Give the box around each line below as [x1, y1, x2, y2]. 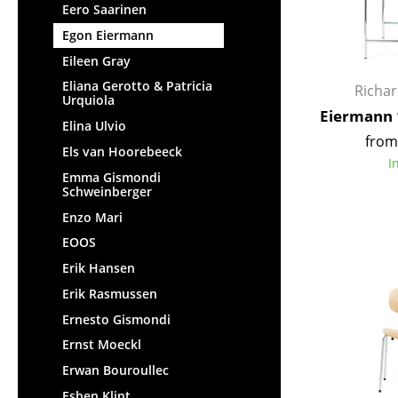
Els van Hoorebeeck [62, 143, 182, 161]
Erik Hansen [62, 259, 135, 277]
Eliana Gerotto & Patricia [62, 77, 212, 95]
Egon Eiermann [62, 26, 154, 44]
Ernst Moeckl [62, 336, 141, 354]
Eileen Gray [62, 52, 131, 69]
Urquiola [62, 92, 115, 109]
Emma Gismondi [62, 168, 161, 186]
